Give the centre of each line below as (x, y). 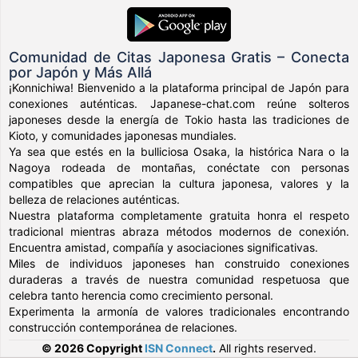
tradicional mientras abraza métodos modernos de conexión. (179, 231)
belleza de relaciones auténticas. (95, 199)
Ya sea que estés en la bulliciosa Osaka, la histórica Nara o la (179, 151)
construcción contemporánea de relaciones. (123, 327)
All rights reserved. (266, 348)
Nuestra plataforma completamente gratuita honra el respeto (179, 215)
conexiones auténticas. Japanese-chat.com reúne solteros (179, 103)
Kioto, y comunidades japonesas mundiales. (123, 135)
